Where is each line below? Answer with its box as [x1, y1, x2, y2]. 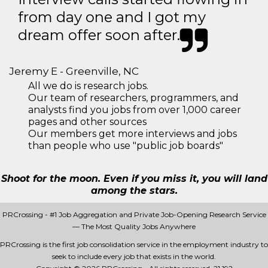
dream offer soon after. [18, 26, 180, 44]
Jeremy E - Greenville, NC [9, 65, 139, 77]
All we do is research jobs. [28, 80, 148, 92]
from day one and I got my [18, 8, 206, 26]
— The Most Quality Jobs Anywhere [72, 222, 196, 231]
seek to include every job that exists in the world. [52, 252, 216, 261]
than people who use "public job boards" [28, 140, 223, 151]
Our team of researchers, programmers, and [28, 92, 239, 103]
